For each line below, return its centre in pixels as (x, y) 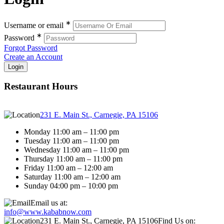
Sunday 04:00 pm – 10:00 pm (71, 185)
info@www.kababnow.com (48, 211)
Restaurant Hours (41, 86)
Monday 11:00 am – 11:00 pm (71, 131)
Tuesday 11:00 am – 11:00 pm (71, 140)
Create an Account (33, 56)
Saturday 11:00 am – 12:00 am (72, 176)
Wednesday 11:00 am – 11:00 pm (76, 149)
